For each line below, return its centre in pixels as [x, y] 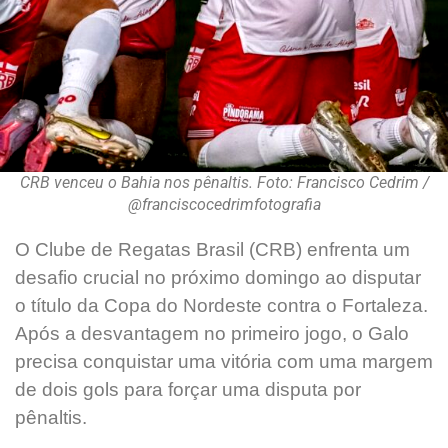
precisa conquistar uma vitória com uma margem [224, 362]
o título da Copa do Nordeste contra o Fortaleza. [221, 306]
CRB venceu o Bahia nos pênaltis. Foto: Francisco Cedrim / [224, 183]
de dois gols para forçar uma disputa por [188, 390]
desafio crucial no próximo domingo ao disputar [218, 278]
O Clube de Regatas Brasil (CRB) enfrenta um [212, 250]
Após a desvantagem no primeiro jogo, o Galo [212, 334]
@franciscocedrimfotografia [224, 205]
